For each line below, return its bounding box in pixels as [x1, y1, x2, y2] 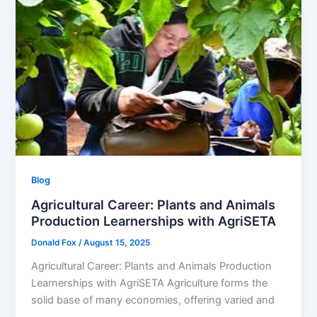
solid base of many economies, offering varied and [31, 293, 275, 306]
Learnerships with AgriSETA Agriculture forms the [31, 276, 268, 289]
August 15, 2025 [83, 237, 151, 248]
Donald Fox [31, 237, 79, 248]
